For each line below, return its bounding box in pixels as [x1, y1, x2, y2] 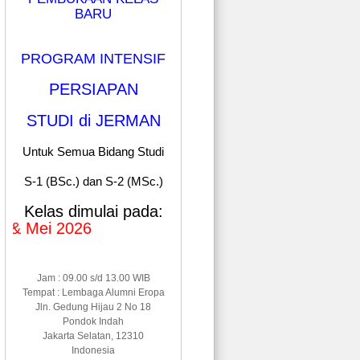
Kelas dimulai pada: [23, 202, 163, 220]
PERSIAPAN [48, 80, 138, 98]
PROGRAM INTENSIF [21, 50, 166, 67]
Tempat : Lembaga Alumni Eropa [22, 286, 165, 298]
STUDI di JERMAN [26, 111, 161, 129]
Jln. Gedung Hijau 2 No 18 [35, 301, 151, 313]
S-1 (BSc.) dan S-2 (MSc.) [23, 174, 163, 188]
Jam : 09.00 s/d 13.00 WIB [36, 272, 150, 284]
